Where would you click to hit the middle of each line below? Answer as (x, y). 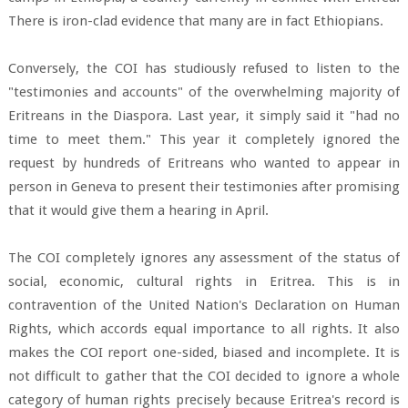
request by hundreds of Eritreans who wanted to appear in (204, 163)
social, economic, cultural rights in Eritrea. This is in (204, 282)
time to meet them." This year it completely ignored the (204, 140)
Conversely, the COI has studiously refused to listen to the (204, 69)
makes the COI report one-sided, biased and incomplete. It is (204, 353)
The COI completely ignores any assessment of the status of (204, 258)
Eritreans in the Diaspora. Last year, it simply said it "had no (204, 116)
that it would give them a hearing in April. (138, 211)
